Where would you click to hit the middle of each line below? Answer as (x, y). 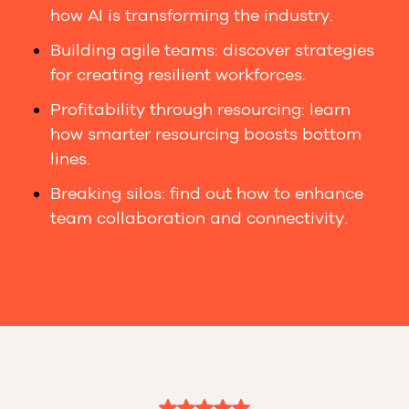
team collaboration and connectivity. (199, 219)
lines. (71, 158)
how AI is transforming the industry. (192, 15)
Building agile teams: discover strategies (213, 50)
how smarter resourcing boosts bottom (206, 134)
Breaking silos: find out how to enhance (207, 194)
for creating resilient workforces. (178, 74)
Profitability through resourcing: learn (201, 109)
